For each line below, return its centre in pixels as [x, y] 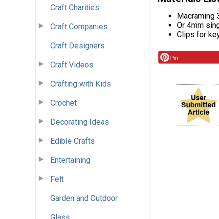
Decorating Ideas [80, 122]
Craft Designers [77, 45]
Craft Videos [72, 65]
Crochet [64, 103]
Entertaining [70, 160]
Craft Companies [79, 26]
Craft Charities [75, 7]
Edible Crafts [73, 141]
